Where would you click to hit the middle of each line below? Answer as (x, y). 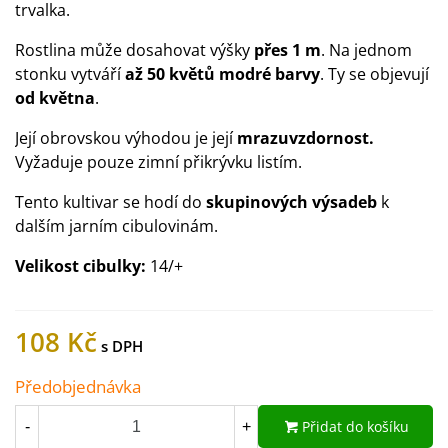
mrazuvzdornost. (303, 138)
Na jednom (370, 50)
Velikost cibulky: (80, 266)
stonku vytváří (68, 74)
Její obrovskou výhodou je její (124, 138)
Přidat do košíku (355, 427)
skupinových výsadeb (291, 202)
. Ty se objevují (374, 74)
